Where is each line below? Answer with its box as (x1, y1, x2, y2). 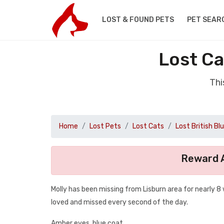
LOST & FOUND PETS (101, 15, 174, 24)
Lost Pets (89, 122, 121, 130)
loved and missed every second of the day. (51, 198, 188, 206)
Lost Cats (132, 122, 164, 130)
